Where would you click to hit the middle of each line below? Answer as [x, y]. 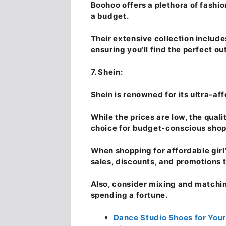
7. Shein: [107, 72]
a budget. [110, 16]
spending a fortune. [129, 195]
